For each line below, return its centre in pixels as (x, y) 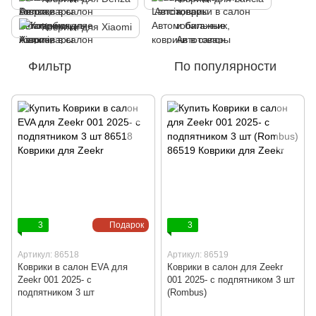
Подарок (127, 225)
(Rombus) (187, 292)
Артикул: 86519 (198, 255)
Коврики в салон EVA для (73, 267)
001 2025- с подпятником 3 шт (231, 280)
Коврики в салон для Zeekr (225, 267)
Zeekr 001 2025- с (55, 280)
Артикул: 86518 (48, 255)
